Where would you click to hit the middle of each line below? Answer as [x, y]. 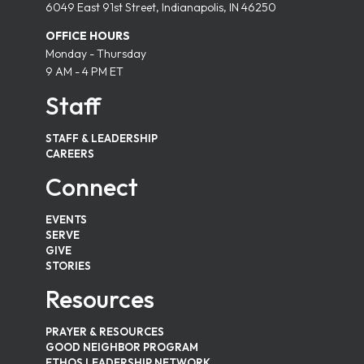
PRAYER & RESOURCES [105, 332]
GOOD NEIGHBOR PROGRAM [122, 347]
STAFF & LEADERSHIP [102, 139]
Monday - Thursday [96, 54]
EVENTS [66, 220]
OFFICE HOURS [88, 36]
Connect [92, 187]
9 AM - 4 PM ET [84, 72]
